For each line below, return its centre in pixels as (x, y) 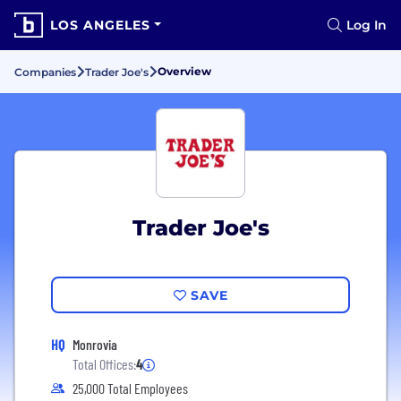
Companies (45, 72)
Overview (184, 71)
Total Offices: (104, 364)
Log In (367, 25)
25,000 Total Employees (130, 388)
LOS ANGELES (100, 25)
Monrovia (95, 344)
